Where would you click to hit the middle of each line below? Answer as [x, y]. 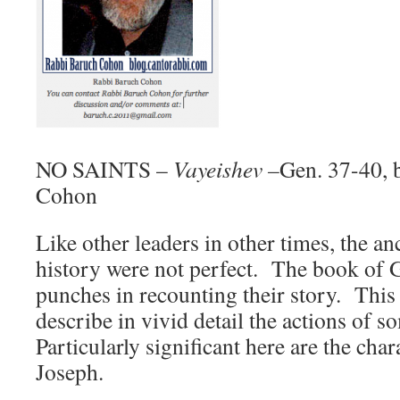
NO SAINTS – [104, 169]
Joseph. [70, 371]
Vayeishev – [226, 169]
